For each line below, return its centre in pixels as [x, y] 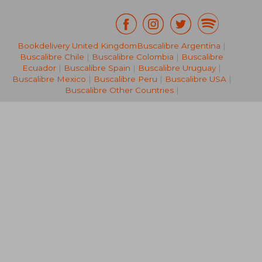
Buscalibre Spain [97, 68]
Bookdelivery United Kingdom [77, 46]
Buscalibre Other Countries [119, 90]
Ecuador [39, 68]
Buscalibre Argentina [179, 46]
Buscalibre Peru [125, 79]
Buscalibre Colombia [133, 57]
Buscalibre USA [195, 79]
